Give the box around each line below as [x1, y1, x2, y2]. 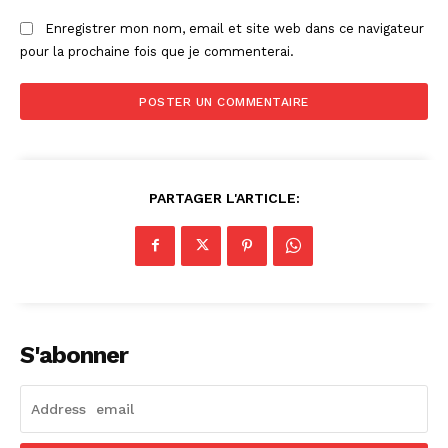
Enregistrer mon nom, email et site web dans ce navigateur [45, 20, 424, 36]
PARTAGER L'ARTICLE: [148, 189, 300, 206]
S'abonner [20, 340, 128, 369]
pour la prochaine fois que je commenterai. [20, 43, 294, 59]
